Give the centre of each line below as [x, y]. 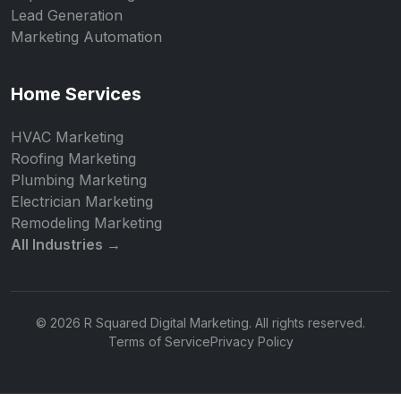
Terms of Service [159, 341]
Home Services [76, 94]
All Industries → [66, 244]
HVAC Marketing [67, 137]
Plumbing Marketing [79, 180]
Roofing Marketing [73, 158]
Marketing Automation [86, 37]
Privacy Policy [252, 341]
